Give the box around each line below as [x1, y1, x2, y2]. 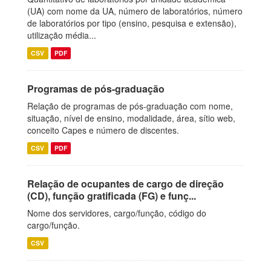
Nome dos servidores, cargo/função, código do [27, 207, 206, 219]
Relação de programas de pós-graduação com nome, [27, 100, 233, 112]
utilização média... [27, 29, 96, 41]
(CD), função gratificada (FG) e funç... [27, 189, 196, 203]
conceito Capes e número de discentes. [27, 124, 179, 136]
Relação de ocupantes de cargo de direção [27, 177, 224, 191]
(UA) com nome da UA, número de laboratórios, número [27, 5, 243, 17]
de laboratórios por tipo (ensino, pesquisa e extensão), [27, 17, 237, 29]
